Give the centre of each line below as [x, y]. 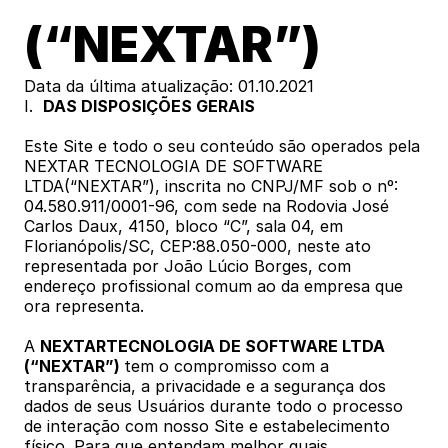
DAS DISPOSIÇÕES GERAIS [149, 106]
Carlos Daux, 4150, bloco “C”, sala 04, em [183, 226]
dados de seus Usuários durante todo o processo [213, 406]
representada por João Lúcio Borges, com [187, 266]
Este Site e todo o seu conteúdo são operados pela [222, 146]
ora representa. [86, 306]
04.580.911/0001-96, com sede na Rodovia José [206, 206]
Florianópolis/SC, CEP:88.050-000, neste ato [197, 246]
